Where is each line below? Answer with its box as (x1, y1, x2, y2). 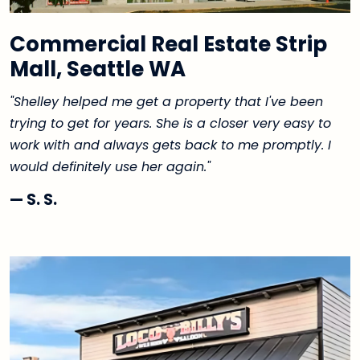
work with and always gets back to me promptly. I (10, 135, 331, 154)
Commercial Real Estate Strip (10, 29, 327, 59)
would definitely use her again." (10, 157, 211, 176)
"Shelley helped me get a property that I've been (10, 92, 323, 111)
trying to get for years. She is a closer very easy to (10, 113, 331, 133)
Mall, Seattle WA (10, 54, 186, 84)
